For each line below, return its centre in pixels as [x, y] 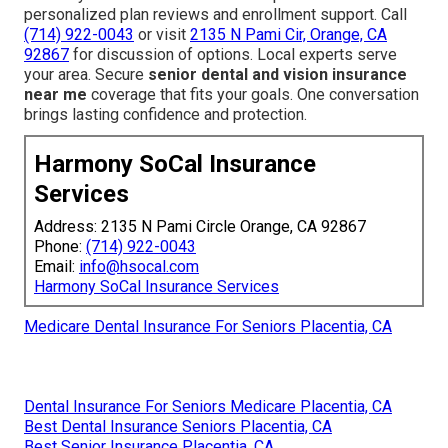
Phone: [60, 246]
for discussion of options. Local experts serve [233, 54]
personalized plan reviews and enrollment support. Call [215, 14]
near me [55, 94]
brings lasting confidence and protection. [165, 114]
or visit [162, 34]
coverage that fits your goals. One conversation [253, 94]
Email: [56, 266]
